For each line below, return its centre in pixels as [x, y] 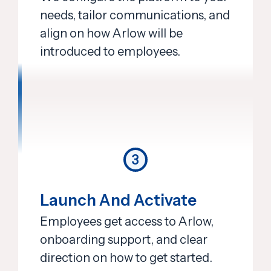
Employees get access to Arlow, [127, 221]
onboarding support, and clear [124, 239]
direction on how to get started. [126, 257]
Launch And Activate [118, 200]
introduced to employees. [110, 52]
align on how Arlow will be [111, 34]
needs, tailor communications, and [135, 15]
